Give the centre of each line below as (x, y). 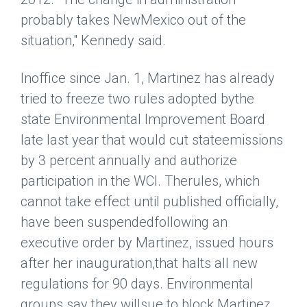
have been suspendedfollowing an (124, 222)
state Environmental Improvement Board (143, 120)
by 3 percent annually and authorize (129, 161)
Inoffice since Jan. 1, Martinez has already (148, 78)
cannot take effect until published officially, (149, 202)
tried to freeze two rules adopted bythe (137, 99)
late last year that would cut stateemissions (152, 140)
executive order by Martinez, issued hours (147, 243)
